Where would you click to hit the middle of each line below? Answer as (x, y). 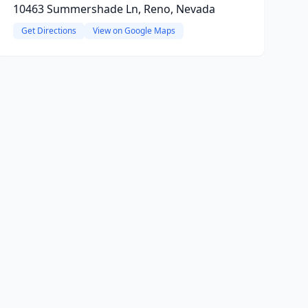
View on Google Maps (134, 31)
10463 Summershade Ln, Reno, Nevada (114, 9)
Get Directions (48, 31)
